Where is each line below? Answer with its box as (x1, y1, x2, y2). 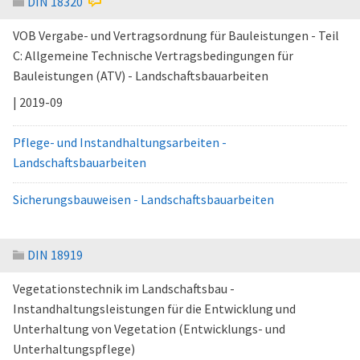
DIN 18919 (27, 247, 83, 263)
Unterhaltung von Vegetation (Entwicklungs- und (13, 321, 285, 337)
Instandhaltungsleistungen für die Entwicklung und (13, 301, 296, 317)
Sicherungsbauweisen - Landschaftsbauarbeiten (13, 191, 274, 207)
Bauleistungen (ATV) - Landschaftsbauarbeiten (13, 67, 268, 84)
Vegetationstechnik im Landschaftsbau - (13, 280, 235, 297)
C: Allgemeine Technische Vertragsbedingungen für (13, 47, 293, 63)
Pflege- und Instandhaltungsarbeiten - (13, 134, 227, 150)
